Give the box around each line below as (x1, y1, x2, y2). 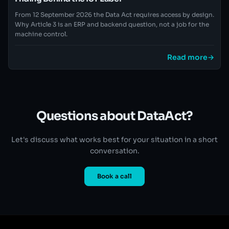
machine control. (15, 30, 67, 38)
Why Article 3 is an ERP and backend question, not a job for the (15, 20, 209, 28)
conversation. (89, 146, 140, 155)
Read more (167, 53, 208, 62)
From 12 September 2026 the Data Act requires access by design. (15, 11, 214, 18)
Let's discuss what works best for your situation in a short (11, 135, 218, 144)
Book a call (97, 172, 132, 180)
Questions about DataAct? (36, 108, 193, 124)
